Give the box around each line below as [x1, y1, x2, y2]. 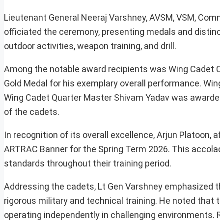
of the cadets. [4, 107, 59, 117]
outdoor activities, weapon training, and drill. [4, 41, 176, 52]
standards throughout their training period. [4, 158, 171, 169]
